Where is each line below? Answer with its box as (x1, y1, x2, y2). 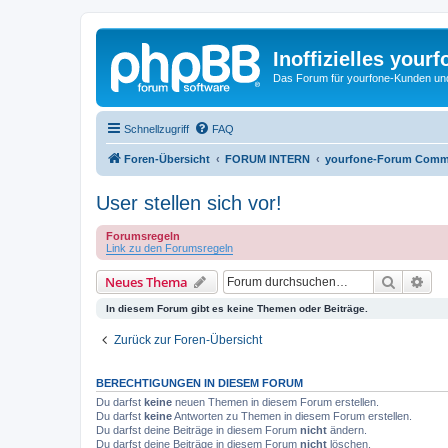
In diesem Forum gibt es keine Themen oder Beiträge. (106, 302, 368, 314)
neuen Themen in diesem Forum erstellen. (172, 395, 379, 408)
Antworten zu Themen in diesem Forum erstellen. (172, 409, 412, 422)
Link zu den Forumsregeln (106, 241, 233, 254)
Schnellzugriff (124, 122, 189, 135)
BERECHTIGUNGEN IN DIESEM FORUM (96, 376, 303, 389)
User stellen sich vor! (96, 191, 282, 214)
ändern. (327, 423, 367, 436)
